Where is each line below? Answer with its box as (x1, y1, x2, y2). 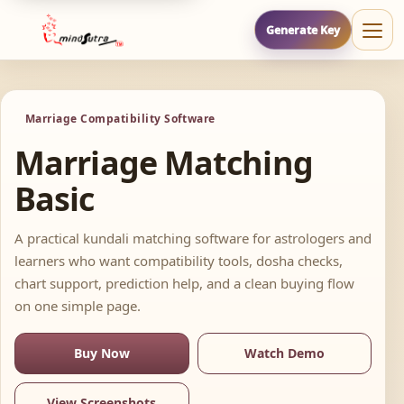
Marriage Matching (14, 141, 313, 186)
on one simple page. (14, 297, 141, 316)
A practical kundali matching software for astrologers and (14, 229, 372, 248)
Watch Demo (243, 344, 325, 363)
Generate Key (266, 22, 340, 38)
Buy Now (73, 344, 130, 363)
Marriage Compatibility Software (25, 111, 216, 127)
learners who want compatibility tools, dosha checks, (14, 252, 343, 271)
